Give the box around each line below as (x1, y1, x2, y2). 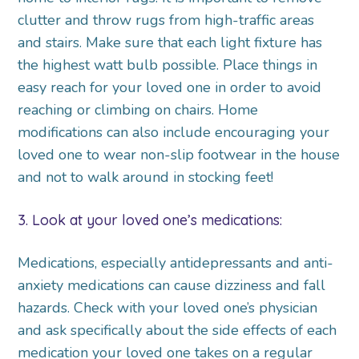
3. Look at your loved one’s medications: (18, 211, 283, 230)
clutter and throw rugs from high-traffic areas (18, 10, 315, 30)
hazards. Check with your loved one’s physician (18, 298, 318, 318)
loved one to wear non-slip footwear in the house (18, 145, 341, 165)
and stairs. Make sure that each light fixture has (18, 33, 323, 53)
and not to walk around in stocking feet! (18, 167, 274, 188)
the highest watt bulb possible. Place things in (18, 55, 318, 75)
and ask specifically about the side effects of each (18, 321, 337, 341)
